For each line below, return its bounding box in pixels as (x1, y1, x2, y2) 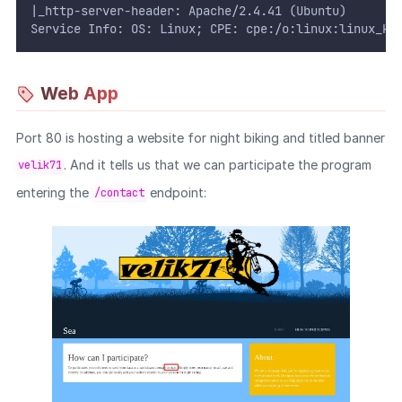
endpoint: (145, 184, 206, 200)
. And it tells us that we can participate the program (63, 156, 371, 172)
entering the (15, 184, 92, 200)
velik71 (17, 158, 62, 173)
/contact (93, 186, 144, 201)
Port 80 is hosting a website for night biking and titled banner (15, 129, 385, 145)
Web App (39, 83, 118, 105)
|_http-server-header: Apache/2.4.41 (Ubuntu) (30, 2, 346, 19)
